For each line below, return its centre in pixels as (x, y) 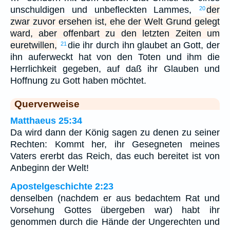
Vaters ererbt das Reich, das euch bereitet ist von (115, 156)
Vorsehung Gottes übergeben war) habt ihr (115, 210)
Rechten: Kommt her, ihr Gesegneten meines (115, 144)
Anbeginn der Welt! (50, 168)
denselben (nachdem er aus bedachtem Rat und (115, 198)
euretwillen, (34, 45)
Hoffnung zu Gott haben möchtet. (78, 80)
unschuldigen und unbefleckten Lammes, (104, 9)
